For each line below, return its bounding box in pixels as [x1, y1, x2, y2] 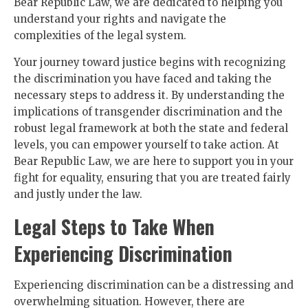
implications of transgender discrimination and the [14, 105, 283, 118]
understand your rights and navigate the [14, 12, 226, 25]
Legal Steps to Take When [14, 212, 214, 241]
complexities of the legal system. [14, 29, 186, 42]
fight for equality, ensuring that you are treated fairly [14, 171, 291, 184]
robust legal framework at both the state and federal [14, 122, 288, 135]
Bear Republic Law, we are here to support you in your [14, 155, 294, 168]
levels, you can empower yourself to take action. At [14, 138, 279, 151]
